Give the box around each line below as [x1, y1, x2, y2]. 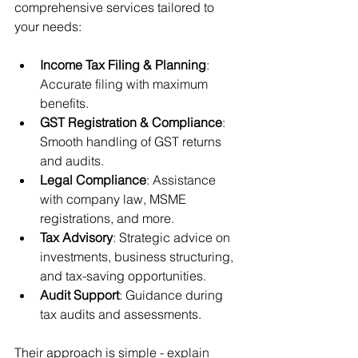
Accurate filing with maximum [40, 75, 211, 92]
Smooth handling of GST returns [40, 133, 225, 149]
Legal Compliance [40, 171, 146, 188]
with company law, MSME [40, 190, 189, 207]
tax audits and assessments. [40, 305, 201, 322]
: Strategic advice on [113, 229, 233, 245]
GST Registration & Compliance [40, 113, 222, 130]
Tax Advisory [40, 229, 113, 245]
